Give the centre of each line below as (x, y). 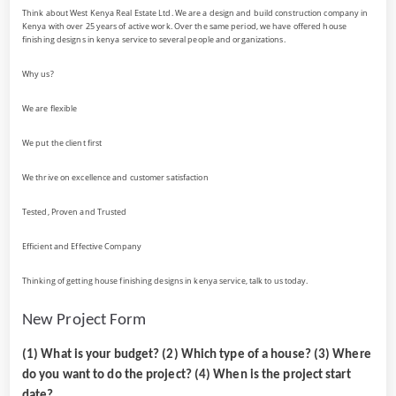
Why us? (38, 74)
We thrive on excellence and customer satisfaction (115, 178)
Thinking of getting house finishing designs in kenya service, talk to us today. (165, 281)
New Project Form (84, 321)
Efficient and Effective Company (82, 247)
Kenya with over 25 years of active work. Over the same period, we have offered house (184, 27)
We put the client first (62, 143)
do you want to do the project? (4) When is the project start (187, 374)
